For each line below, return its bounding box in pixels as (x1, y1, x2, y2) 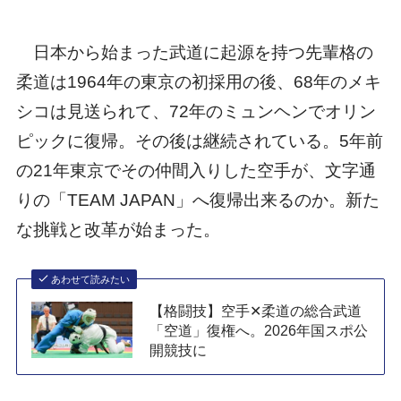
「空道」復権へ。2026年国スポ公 (149, 321, 369, 338)
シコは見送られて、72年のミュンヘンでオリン (15, 101, 376, 121)
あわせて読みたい (51, 273, 131, 285)
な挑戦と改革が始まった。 (15, 219, 220, 239)
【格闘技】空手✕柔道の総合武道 (149, 302, 363, 319)
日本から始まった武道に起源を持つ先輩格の (15, 42, 373, 62)
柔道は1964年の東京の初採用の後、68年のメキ (15, 72, 381, 91)
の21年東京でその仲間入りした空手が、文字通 (15, 160, 376, 180)
